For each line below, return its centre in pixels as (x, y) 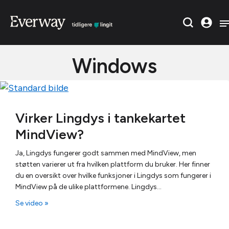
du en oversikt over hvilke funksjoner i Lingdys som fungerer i (113, 175)
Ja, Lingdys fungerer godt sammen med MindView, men (106, 153)
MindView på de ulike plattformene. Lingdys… (88, 187)
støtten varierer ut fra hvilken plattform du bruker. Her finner (113, 164)
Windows (114, 66)
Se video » (32, 203)
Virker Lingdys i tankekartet (100, 118)
